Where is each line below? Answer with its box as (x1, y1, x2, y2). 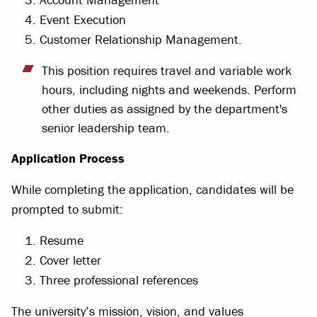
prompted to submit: (11, 200, 127, 217)
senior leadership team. (42, 119, 170, 136)
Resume (40, 231, 83, 248)
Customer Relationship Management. (40, 30, 242, 47)
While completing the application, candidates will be (11, 180, 294, 197)
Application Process (11, 149, 125, 166)
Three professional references (40, 271, 202, 288)
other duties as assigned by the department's (42, 100, 287, 117)
